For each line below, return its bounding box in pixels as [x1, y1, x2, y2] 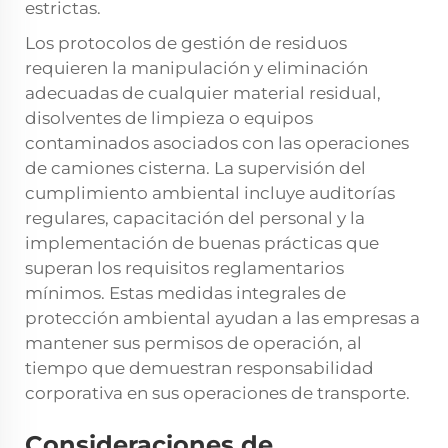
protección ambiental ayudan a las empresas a [25, 308, 420, 329]
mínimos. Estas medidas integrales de [25, 283, 346, 304]
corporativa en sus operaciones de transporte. [25, 383, 410, 404]
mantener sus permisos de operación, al [25, 333, 362, 354]
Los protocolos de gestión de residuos [25, 33, 347, 54]
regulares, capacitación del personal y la [25, 208, 365, 229]
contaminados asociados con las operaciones [25, 133, 409, 154]
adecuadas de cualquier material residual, [25, 83, 381, 104]
